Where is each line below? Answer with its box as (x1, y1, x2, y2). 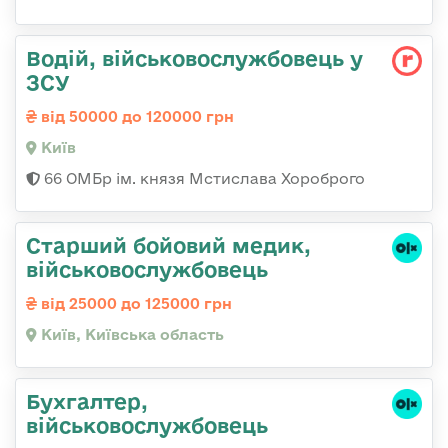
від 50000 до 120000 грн (37, 108, 234, 126)
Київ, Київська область (37, 326, 224, 344)
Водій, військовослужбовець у (26, 46, 363, 71)
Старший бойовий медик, (26, 233, 311, 258)
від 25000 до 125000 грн (37, 295, 232, 313)
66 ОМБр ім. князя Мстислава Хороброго (40, 170, 365, 188)
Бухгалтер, (26, 389, 148, 414)
